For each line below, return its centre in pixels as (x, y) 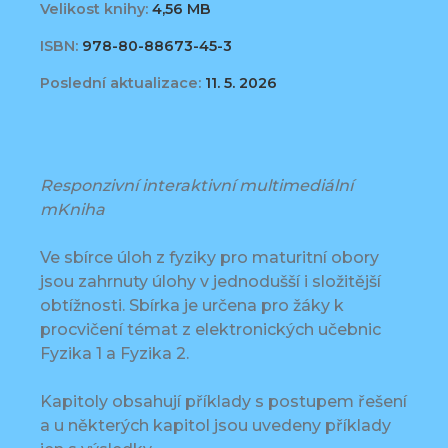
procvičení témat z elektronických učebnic (210, 330)
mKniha (72, 210)
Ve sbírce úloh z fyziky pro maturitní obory (209, 258)
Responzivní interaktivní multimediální (196, 186)
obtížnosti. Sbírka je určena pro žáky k (192, 306)
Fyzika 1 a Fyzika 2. (114, 354)
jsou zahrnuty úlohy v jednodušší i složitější (210, 282)
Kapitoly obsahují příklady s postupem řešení (223, 402)
